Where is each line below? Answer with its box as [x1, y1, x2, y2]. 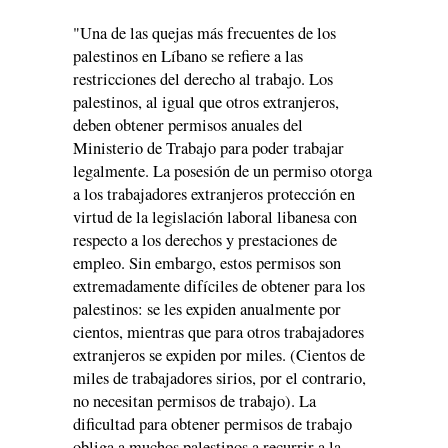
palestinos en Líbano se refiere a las [73, 44, 303, 67]
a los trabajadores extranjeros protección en [73, 182, 355, 205]
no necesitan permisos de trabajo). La [73, 389, 316, 412]
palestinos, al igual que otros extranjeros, [73, 90, 339, 113]
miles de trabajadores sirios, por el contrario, [73, 366, 366, 389]
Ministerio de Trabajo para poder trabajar [73, 136, 344, 159]
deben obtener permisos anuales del [73, 113, 303, 136]
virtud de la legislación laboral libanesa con [73, 205, 357, 228]
